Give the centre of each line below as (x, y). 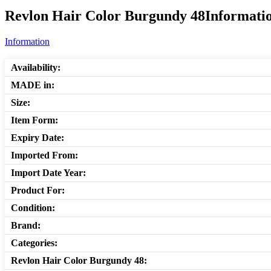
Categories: (34, 243)
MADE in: (33, 85)
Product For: (38, 191)
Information (27, 42)
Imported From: (44, 155)
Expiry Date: (38, 138)
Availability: (36, 68)
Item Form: (34, 120)
